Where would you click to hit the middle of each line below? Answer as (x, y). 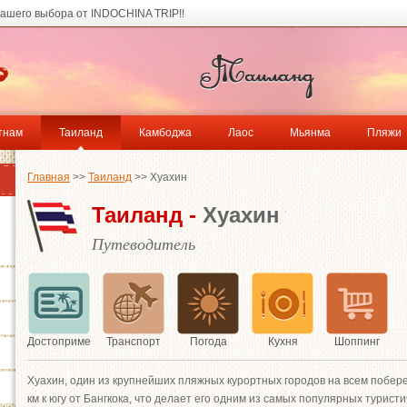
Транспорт (134, 342)
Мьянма (310, 133)
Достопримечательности (92, 342)
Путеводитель (144, 244)
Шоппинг (357, 342)
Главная (49, 177)
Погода (208, 342)
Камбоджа (165, 133)
